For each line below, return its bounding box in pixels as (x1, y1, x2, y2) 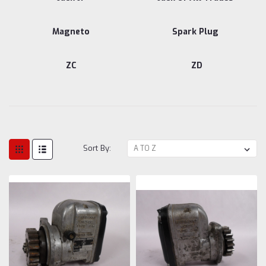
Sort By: (83, 142, 112, 153)
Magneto (52, 26, 90, 37)
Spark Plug (172, 26, 218, 37)
